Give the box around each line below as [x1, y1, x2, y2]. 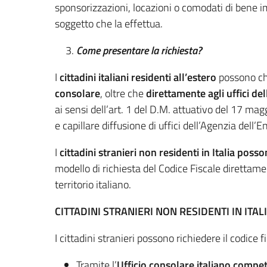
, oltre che [100, 85, 146, 101]
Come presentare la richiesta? [76, 42, 202, 58]
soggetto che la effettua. [55, 15, 163, 32]
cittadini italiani [60, 69, 129, 85]
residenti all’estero [131, 69, 216, 85]
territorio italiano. [55, 176, 131, 193]
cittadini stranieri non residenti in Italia [60, 144, 235, 160]
